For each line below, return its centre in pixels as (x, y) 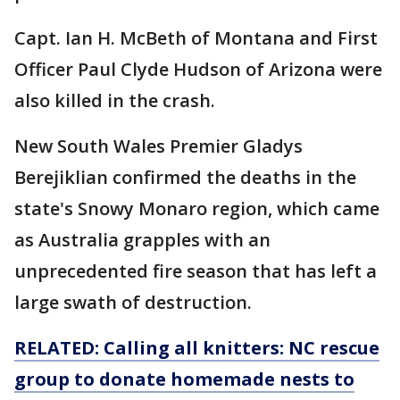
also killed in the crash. (115, 101)
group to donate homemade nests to (184, 379)
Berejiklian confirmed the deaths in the (185, 178)
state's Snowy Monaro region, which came (197, 209)
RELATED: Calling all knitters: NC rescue (197, 348)
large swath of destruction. (135, 303)
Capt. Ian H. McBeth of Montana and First (196, 38)
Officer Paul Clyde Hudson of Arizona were (198, 70)
